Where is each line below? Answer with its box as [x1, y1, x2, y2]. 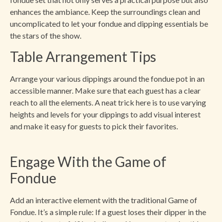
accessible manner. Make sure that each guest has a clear [10, 86, 201, 96]
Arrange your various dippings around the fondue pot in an [10, 74, 205, 84]
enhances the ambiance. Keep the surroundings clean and [10, 6, 200, 16]
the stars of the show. [10, 30, 81, 40]
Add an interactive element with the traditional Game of [10, 195, 197, 205]
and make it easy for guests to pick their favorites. [10, 121, 178, 131]
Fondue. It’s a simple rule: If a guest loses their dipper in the [10, 207, 206, 217]
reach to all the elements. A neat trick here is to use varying [10, 98, 206, 108]
